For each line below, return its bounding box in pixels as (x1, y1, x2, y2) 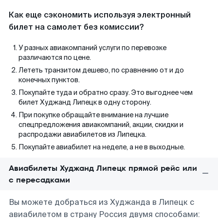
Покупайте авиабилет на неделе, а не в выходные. (18, 143, 185, 151)
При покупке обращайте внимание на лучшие (18, 110, 168, 119)
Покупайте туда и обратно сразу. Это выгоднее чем (18, 88, 193, 97)
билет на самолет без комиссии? (9, 22, 144, 32)
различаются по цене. (18, 53, 91, 62)
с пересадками (9, 174, 70, 185)
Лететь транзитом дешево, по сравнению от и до (18, 66, 184, 74)
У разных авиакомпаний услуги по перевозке (18, 43, 166, 52)
